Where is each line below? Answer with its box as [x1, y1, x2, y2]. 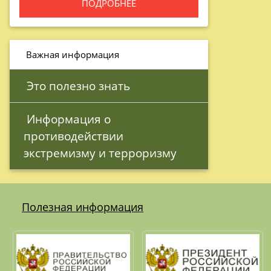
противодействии [24, 128, 123, 143]
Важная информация [26, 48, 119, 60]
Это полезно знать [27, 77, 130, 93]
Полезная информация [22, 199, 143, 214]
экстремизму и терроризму [24, 145, 180, 160]
